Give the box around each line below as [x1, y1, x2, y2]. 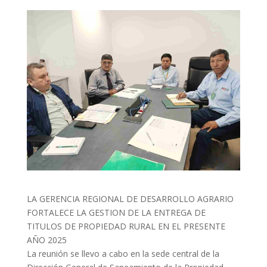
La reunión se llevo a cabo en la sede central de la [26, 247, 219, 259]
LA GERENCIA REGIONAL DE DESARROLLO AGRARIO [26, 193, 234, 204]
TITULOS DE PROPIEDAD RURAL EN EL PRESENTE [26, 220, 225, 232]
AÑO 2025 [26, 234, 67, 246]
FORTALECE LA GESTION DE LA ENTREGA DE [26, 206, 206, 218]
